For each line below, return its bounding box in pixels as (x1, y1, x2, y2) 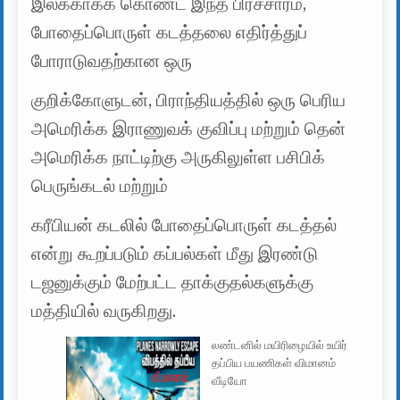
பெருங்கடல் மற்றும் (31, 176, 169, 197)
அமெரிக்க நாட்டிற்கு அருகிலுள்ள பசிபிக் (31, 147, 326, 169)
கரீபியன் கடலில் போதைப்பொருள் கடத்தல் (31, 215, 337, 237)
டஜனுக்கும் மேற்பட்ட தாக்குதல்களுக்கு (31, 272, 314, 294)
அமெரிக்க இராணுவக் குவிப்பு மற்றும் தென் (31, 119, 346, 140)
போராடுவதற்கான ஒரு (31, 51, 193, 72)
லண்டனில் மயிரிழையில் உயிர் (212, 338, 348, 353)
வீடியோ (212, 374, 248, 388)
